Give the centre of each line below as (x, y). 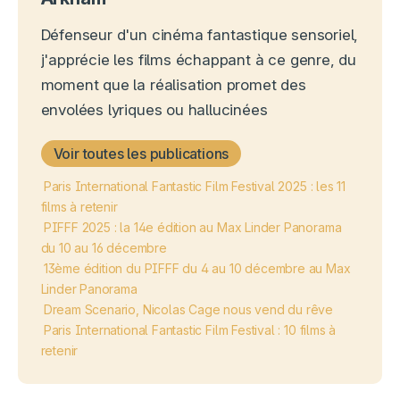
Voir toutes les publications (141, 154)
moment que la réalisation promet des (173, 85)
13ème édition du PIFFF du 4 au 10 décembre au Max (197, 269)
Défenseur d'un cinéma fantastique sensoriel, (200, 35)
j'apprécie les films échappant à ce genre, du (199, 60)
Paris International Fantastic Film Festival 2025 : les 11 (195, 187)
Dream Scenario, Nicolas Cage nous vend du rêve (188, 310)
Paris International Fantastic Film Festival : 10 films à (190, 330)
